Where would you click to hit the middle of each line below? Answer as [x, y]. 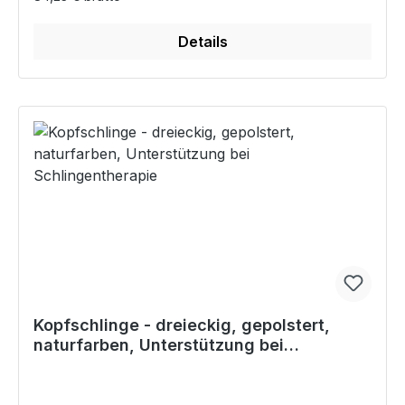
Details [202, 42]
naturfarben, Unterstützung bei [159, 345]
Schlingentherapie [107, 365]
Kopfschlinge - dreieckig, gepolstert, [182, 325]
